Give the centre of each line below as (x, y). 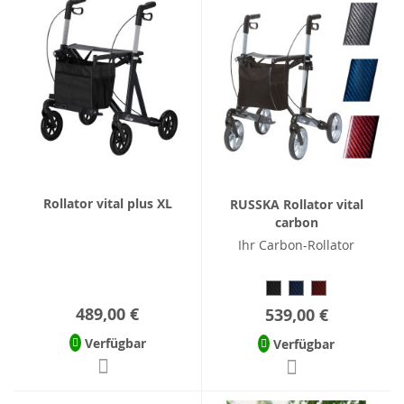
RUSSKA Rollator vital (296, 204)
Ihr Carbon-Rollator (296, 244)
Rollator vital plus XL (107, 203)
